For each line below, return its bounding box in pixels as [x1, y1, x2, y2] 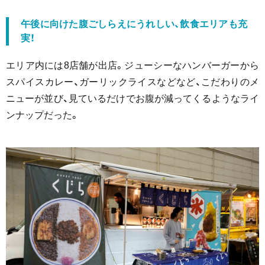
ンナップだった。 [6, 109, 79, 120]
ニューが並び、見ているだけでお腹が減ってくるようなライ [6, 93, 259, 104]
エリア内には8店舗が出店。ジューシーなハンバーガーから [6, 60, 259, 70]
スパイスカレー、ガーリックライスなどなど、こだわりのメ [6, 76, 259, 87]
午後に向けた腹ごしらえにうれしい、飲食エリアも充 [21, 18, 247, 29]
